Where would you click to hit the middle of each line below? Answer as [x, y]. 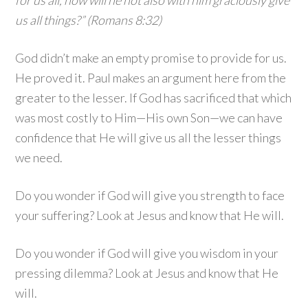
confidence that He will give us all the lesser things [148, 137]
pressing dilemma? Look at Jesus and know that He [147, 273]
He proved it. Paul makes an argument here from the [151, 78]
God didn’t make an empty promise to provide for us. [151, 58]
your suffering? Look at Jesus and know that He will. [150, 215]
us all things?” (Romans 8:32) [89, 20]
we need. [39, 157]
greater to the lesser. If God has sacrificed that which [154, 98]
